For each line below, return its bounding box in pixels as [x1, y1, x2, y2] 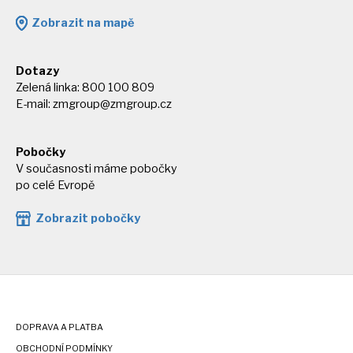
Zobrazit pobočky [35, 211, 140, 226]
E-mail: [16, 97, 53, 112]
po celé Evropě [16, 178, 95, 193]
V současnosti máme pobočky [16, 162, 177, 176]
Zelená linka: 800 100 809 [16, 80, 154, 95]
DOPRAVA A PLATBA [16, 322, 103, 333]
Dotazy [16, 64, 59, 79]
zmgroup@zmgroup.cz [53, 97, 172, 112]
